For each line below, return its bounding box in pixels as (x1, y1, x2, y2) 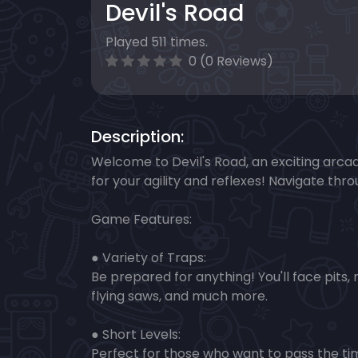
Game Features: (91, 210, 192, 229)
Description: (91, 125, 184, 149)
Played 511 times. (105, 33, 208, 52)
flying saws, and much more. (91, 287, 268, 306)
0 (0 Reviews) (185, 52, 273, 71)
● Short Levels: (91, 325, 181, 344)
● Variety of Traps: (91, 249, 206, 268)
